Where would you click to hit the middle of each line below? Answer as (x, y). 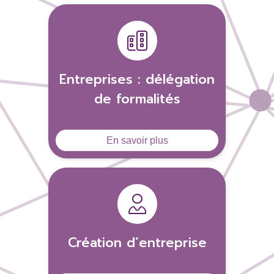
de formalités (137, 99)
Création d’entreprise (137, 243)
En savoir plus (137, 140)
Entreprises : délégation (137, 80)
